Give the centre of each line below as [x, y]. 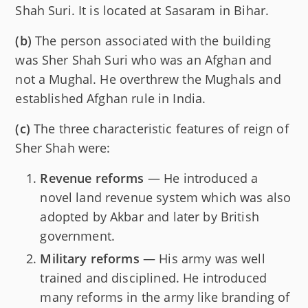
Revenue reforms [92, 178]
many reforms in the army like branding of [165, 297]
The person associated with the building [151, 41]
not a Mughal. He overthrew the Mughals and [148, 79]
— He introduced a [201, 178]
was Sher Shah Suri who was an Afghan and [144, 60]
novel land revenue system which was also [166, 198]
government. [78, 236]
